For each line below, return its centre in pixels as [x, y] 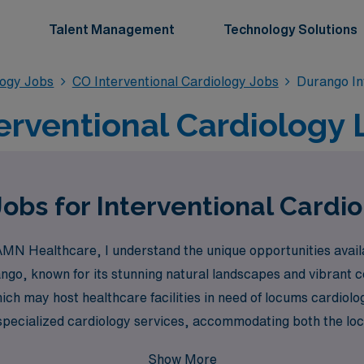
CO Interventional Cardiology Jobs [175, 81]
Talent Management [112, 29]
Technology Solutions [290, 29]
